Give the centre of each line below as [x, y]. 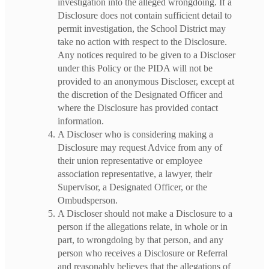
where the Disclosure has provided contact [138, 107]
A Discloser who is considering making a [135, 134]
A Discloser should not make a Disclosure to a [145, 213]
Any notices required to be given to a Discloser [147, 55]
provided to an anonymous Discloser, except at [146, 81]
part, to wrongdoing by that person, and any [141, 240]
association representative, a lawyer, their [135, 174]
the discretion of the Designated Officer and [140, 94]
